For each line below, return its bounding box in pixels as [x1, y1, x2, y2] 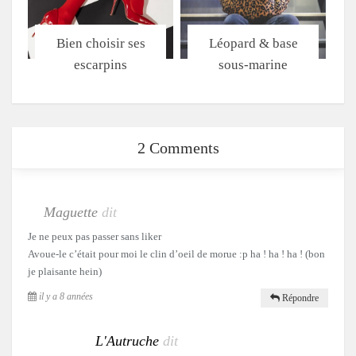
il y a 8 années [37, 290, 93, 302]
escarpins [74, 56, 127, 72]
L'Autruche [95, 332, 159, 349]
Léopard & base [208, 35, 298, 51]
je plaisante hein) [28, 265, 102, 277]
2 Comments [137, 138, 219, 157]
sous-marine [219, 56, 288, 72]
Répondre [280, 292, 319, 304]
